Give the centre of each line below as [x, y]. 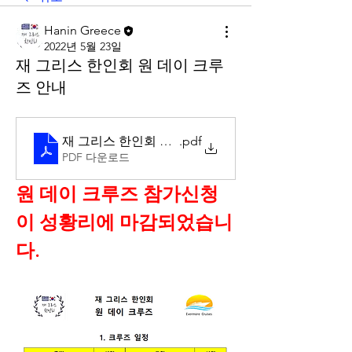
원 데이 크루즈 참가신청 [117, 194]
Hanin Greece [82, 30]
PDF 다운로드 [96, 157]
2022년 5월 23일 [83, 47]
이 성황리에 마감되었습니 [124, 222]
